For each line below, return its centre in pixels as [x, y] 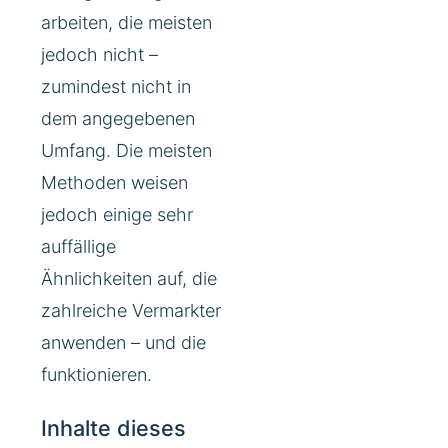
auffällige [78, 246]
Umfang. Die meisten [126, 150]
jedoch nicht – [99, 54]
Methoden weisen [114, 182]
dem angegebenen [118, 118]
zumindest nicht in [116, 86]
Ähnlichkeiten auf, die [129, 278]
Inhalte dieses [113, 428]
